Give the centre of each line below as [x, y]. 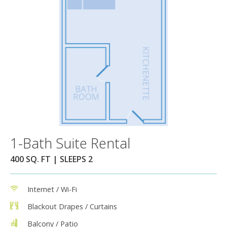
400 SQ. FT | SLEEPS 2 [51, 159]
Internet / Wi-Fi [52, 189]
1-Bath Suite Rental [70, 143]
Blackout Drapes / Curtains [72, 206]
